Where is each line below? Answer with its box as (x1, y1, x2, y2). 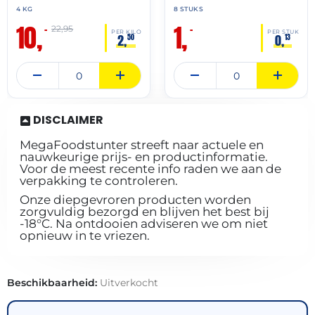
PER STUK (267, 27, 299, 35)
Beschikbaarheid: (7, 277, 100, 289)
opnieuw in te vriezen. (20, 229, 150, 243)
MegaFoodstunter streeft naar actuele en (20, 138, 264, 153)
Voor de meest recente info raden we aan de (20, 162, 281, 176)
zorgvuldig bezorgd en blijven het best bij (20, 205, 269, 219)
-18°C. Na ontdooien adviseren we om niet (20, 217, 268, 231)
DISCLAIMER (33, 112, 104, 129)
